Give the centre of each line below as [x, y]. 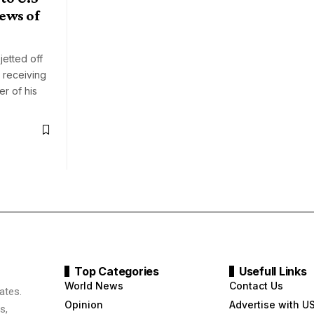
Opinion [84, 305]
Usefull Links [273, 272]
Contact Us [256, 286]
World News [94, 286]
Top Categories [117, 272]
